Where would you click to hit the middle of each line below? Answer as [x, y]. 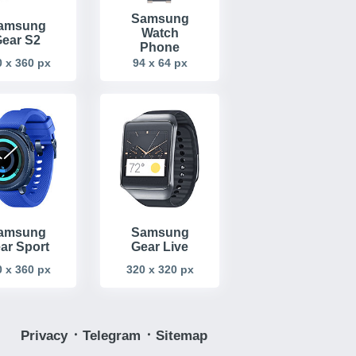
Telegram [114, 336]
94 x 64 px [160, 62]
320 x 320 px [160, 270]
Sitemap [182, 336]
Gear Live [160, 247]
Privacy [46, 336]
